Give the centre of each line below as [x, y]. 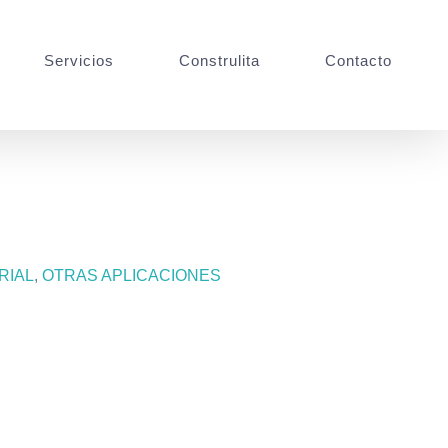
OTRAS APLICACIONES [131, 275]
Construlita [220, 60]
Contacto [359, 60]
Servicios [79, 60]
